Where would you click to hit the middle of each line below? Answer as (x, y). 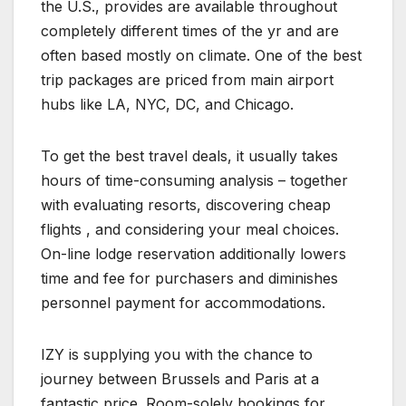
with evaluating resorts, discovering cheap (186, 205)
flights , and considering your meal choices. (190, 230)
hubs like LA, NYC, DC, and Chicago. (167, 105)
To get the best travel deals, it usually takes (189, 156)
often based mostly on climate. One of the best (201, 56)
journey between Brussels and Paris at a (180, 379)
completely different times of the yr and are (190, 31)
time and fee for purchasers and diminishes (189, 279)
